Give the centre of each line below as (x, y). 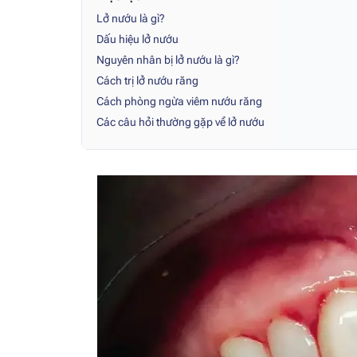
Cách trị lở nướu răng (147, 81)
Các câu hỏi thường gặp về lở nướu (180, 122)
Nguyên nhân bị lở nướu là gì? (168, 60)
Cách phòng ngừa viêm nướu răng (179, 102)
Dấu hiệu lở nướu (137, 39)
